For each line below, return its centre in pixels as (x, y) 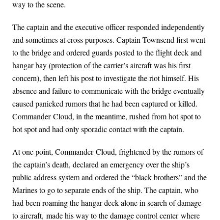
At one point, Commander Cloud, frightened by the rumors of (108, 152)
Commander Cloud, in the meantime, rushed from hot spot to (107, 116)
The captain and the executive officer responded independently (109, 27)
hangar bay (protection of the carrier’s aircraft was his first (101, 65)
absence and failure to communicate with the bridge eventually (109, 91)
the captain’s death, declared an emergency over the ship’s (101, 165)
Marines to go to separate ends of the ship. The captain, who (105, 190)
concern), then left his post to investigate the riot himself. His (106, 78)
